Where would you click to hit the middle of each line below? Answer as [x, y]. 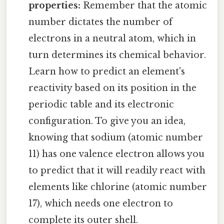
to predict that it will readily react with [117, 171]
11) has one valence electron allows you [117, 154]
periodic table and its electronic [101, 105]
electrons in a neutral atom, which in [112, 39]
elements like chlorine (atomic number [118, 187]
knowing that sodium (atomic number [116, 138]
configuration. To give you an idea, [107, 121]
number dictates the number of [101, 22]
